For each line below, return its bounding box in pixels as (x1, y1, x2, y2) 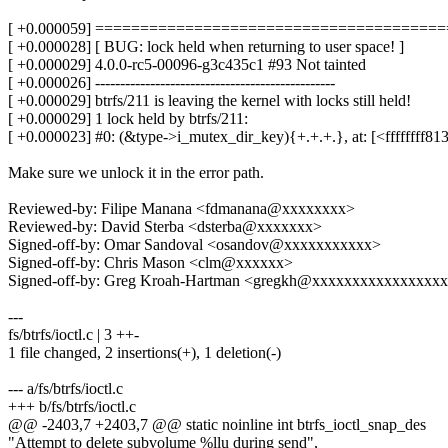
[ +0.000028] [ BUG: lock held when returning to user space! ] (8, 38, 404, 56)
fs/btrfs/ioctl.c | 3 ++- (8, 326, 139, 344)
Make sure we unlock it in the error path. (8, 164, 264, 182)
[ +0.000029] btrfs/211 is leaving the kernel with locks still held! (8, 92, 411, 110)
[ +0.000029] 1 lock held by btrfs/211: (8, 110, 248, 128)
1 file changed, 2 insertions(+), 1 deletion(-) (8, 344, 281, 362)
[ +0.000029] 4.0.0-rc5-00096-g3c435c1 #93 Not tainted (8, 56, 366, 74)
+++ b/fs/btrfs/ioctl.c (8, 398, 136, 416)
